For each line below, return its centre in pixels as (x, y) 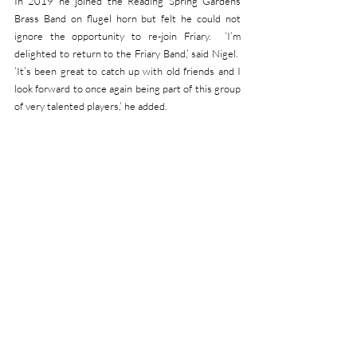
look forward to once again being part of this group (127, 88)
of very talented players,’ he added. (91, 106)
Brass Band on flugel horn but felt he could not (127, 18)
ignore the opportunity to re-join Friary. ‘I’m (127, 36)
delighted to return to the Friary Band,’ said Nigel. (127, 53)
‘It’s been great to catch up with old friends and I (127, 71)
